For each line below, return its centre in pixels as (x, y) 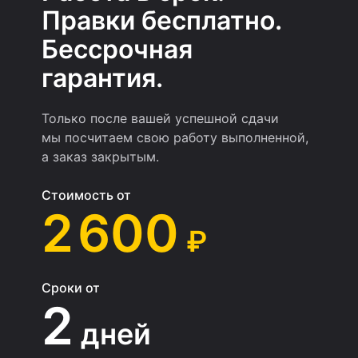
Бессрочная (117, 49)
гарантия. (102, 78)
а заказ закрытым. (100, 156)
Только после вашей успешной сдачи (160, 118)
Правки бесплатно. (161, 20)
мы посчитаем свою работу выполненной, (175, 137)
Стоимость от (86, 195)
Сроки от (71, 287)
